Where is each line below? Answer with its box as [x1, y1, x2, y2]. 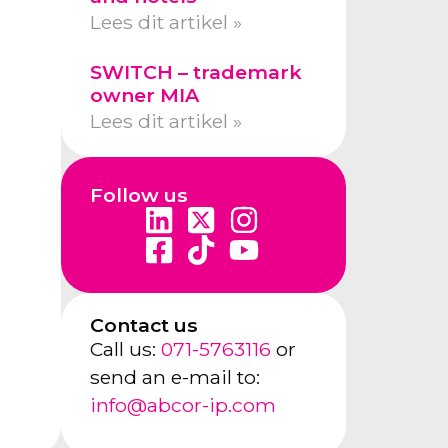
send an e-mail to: [89, 365, 260, 390]
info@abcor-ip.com [89, 393, 276, 418]
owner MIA [89, 82, 199, 107]
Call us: [89, 337, 161, 362]
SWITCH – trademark [89, 59, 302, 84]
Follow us [89, 182, 188, 207]
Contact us [89, 313, 198, 338]
